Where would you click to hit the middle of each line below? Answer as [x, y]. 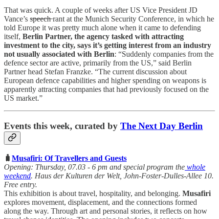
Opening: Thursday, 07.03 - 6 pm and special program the [94, 167]
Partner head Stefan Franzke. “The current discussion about [95, 72]
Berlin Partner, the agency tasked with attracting [103, 37]
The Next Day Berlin [162, 126]
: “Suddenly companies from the [164, 54]
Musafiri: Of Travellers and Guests [69, 158]
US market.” [23, 98]
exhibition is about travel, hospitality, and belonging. [101, 193]
